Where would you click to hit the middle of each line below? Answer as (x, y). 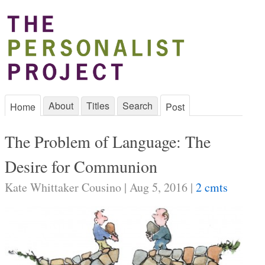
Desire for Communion (81, 166)
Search (138, 106)
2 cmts (212, 187)
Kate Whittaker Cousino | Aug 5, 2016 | (100, 187)
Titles (98, 106)
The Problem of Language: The (108, 141)
